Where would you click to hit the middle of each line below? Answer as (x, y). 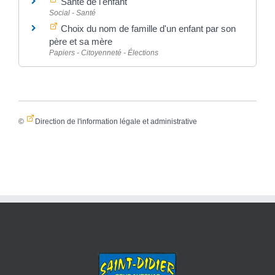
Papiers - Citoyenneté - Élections (103, 52)
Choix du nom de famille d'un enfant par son (147, 28)
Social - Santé (72, 13)
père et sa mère (80, 41)
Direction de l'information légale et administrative (116, 122)
